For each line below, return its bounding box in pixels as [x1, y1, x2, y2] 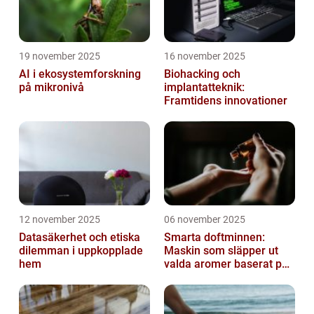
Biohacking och [164, 67, 240, 81]
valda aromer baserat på [164, 257, 288, 271]
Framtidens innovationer [164, 94, 287, 107]
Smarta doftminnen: [164, 231, 265, 244]
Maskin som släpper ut [164, 244, 278, 257]
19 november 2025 [19, 50, 100, 62]
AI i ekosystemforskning [19, 67, 141, 81]
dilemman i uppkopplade [19, 244, 143, 257]
